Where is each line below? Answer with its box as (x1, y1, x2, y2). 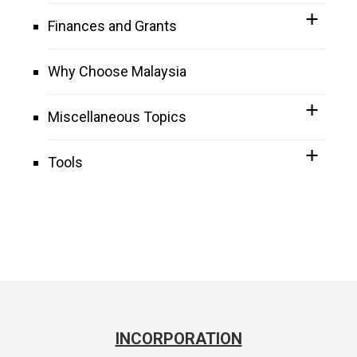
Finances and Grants (48, 17, 177, 34)
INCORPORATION (115, 328, 242, 348)
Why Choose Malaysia (48, 62, 186, 80)
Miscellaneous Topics (48, 108, 186, 125)
